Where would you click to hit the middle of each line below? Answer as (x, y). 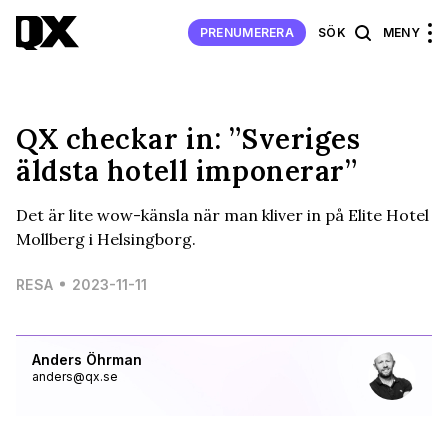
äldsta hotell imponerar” (187, 170)
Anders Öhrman (87, 359)
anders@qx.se (75, 376)
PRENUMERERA (247, 33)
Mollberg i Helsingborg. (106, 238)
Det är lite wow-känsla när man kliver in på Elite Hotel (222, 214)
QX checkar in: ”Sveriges (188, 138)
